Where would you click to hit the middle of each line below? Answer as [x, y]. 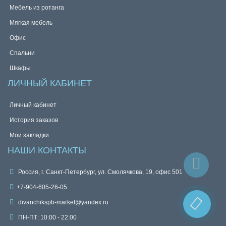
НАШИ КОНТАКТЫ [47, 150]
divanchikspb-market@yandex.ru [63, 202]
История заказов [34, 120]
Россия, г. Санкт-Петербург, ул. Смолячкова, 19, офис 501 [100, 172]
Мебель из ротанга [37, 8]
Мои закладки [29, 135]
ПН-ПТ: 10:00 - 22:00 [47, 217]
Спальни [22, 53]
